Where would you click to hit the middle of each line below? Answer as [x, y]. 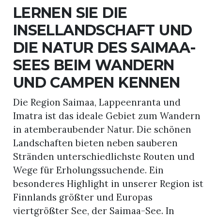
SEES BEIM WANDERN [93, 65]
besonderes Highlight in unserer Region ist [108, 184]
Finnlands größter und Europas [83, 197]
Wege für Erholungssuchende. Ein [88, 170]
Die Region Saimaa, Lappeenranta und [97, 102]
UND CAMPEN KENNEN [96, 82]
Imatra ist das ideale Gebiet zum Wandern [107, 116]
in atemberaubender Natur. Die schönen [102, 130]
